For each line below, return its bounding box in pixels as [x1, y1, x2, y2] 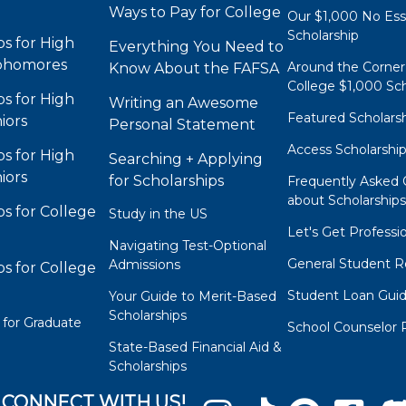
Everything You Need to [109, 38, 285, 56]
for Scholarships [109, 172, 225, 190]
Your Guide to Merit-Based [109, 288, 277, 305]
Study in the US [109, 206, 208, 223]
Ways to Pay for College [109, 4, 282, 22]
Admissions [109, 256, 181, 274]
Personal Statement [109, 116, 256, 134]
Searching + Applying [109, 150, 264, 169]
